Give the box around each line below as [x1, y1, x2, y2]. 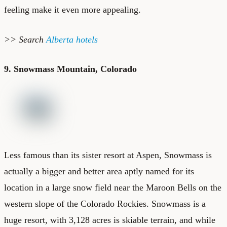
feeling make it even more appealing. [4, 4, 141, 15]
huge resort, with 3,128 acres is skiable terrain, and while [4, 214, 215, 225]
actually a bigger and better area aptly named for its [4, 166, 194, 176]
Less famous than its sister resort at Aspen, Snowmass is [4, 149, 212, 160]
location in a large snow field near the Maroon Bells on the [4, 182, 221, 193]
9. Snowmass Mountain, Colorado [4, 63, 137, 74]
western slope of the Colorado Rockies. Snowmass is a [4, 198, 206, 209]
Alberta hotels [46, 34, 98, 45]
